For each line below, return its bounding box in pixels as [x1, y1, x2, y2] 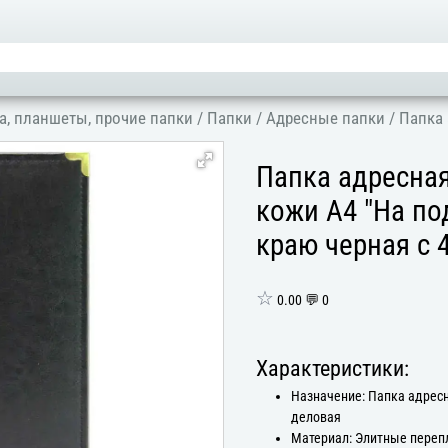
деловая [291, 408, 342, 426]
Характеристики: [256, 355, 409, 381]
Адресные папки [266, 108, 386, 128]
